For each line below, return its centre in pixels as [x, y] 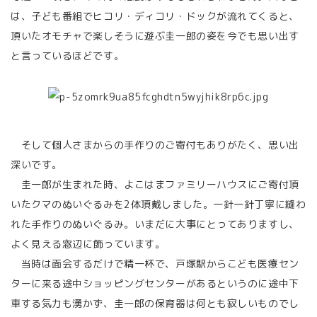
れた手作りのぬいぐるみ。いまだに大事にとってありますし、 [155, 224]
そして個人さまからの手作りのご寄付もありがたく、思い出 [155, 145]
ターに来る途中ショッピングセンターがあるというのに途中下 [155, 283]
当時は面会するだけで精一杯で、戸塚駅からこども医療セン [155, 264]
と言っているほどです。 [68, 56]
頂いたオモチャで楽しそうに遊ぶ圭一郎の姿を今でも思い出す [155, 36]
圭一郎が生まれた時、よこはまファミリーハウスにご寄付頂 [155, 184]
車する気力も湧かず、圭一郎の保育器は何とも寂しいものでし [155, 303]
